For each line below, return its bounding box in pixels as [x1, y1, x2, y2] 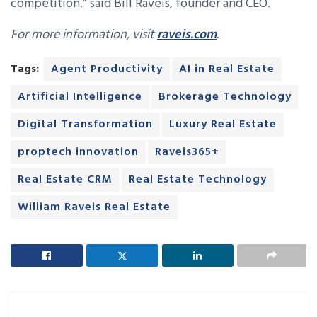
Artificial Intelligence [18, 87, 142, 106]
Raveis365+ [155, 142, 219, 161]
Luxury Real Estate [169, 115, 277, 134]
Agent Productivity [51, 59, 163, 79]
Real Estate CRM [18, 170, 113, 189]
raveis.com [157, 24, 217, 45]
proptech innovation [18, 142, 139, 161]
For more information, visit [11, 24, 157, 45]
